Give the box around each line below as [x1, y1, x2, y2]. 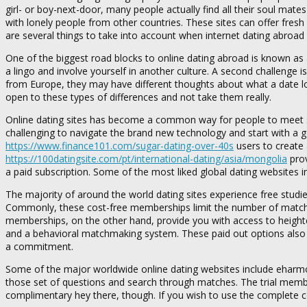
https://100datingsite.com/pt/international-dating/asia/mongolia [5, 151, 287, 165]
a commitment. [5, 239, 73, 253]
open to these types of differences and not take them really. [5, 90, 271, 103]
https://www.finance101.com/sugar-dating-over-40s [5, 138, 234, 152]
